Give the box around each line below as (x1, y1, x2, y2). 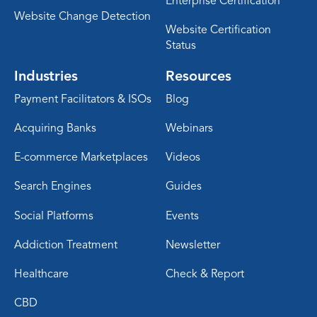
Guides (166, 179, 202, 194)
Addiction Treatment (14, 237, 117, 252)
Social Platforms (14, 208, 93, 223)
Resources (166, 67, 231, 84)
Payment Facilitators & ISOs (14, 91, 151, 106)
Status (166, 38, 196, 52)
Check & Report (166, 266, 244, 281)
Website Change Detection (14, 8, 151, 23)
